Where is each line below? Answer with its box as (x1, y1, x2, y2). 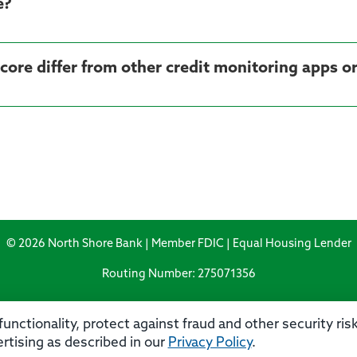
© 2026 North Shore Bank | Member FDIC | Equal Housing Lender (6, 238, 351, 251)
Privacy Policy (167, 335, 252, 350)
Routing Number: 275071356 (101, 268, 256, 280)
